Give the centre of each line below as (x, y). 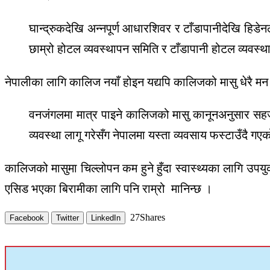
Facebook (27, 218)
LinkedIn (106, 218)
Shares (152, 218)
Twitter (67, 218)
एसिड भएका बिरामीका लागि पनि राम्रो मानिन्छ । (108, 189)
